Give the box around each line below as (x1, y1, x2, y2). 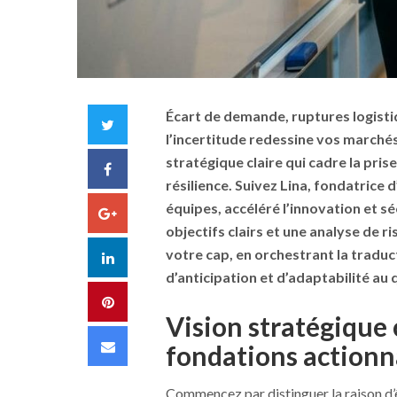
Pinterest (113, 292, 169, 309)
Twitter (113, 114, 160, 132)
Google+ (116, 203, 171, 221)
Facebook (111, 159, 174, 176)
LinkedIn (113, 247, 166, 265)
